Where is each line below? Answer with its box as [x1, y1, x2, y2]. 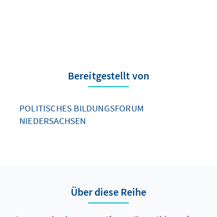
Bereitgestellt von [68, 68, 149, 82]
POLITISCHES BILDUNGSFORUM [19, 102, 144, 114]
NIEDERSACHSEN [19, 114, 86, 126]
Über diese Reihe [70, 185, 147, 199]
